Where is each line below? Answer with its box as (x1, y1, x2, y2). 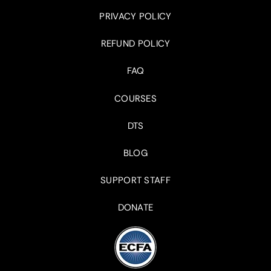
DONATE (117, 201, 154, 214)
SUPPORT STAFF (100, 174, 171, 187)
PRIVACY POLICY (99, 10, 172, 23)
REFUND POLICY (100, 38, 171, 50)
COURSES (114, 93, 157, 105)
